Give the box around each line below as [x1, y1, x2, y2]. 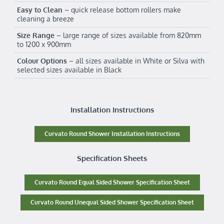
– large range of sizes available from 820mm [54, 31, 201, 40]
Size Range [17, 31, 54, 40]
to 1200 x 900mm [17, 40, 71, 49]
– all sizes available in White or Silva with [67, 56, 204, 65]
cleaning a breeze [17, 14, 74, 23]
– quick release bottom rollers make [62, 5, 181, 14]
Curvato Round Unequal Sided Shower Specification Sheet [30, 198, 194, 206]
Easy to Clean [17, 5, 62, 14]
